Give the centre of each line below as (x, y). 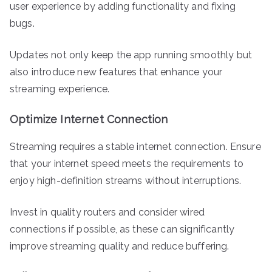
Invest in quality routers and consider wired (107, 212)
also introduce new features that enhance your (116, 72)
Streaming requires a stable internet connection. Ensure (135, 146)
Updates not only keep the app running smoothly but (131, 55)
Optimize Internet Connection (89, 119)
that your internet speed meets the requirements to (127, 163)
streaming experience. (60, 89)
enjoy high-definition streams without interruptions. (126, 180)
